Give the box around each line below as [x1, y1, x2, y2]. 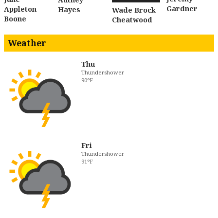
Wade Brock [112, 5, 156, 15]
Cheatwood [112, 15, 153, 24]
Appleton [4, 4, 36, 14]
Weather [8, 36, 46, 49]
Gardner [166, 3, 198, 13]
